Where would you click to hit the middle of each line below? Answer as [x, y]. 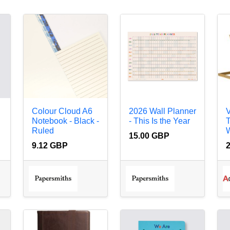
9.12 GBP [50, 146]
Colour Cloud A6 [62, 111]
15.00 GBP [149, 136]
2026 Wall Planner [162, 111]
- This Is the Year [159, 121]
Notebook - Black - [65, 121]
